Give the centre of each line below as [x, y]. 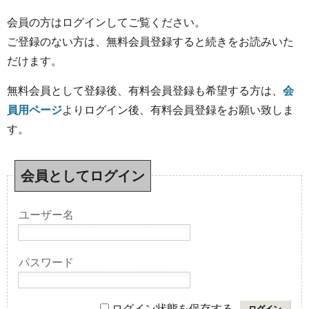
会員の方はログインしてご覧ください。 [106, 22]
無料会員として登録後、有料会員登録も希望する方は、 [145, 90]
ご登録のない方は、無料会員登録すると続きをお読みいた [150, 41]
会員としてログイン [83, 176]
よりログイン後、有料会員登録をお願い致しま [178, 110]
